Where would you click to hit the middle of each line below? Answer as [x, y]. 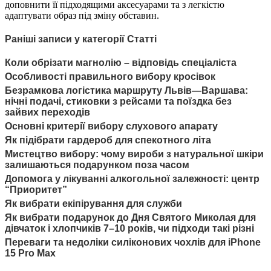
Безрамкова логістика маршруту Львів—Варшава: [126, 91]
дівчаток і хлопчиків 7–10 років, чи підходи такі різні [129, 229]
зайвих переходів [47, 113]
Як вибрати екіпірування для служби [93, 204]
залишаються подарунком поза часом [97, 165]
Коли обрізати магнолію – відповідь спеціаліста [121, 63]
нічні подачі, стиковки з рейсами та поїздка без [118, 102]
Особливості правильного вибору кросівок [110, 77]
